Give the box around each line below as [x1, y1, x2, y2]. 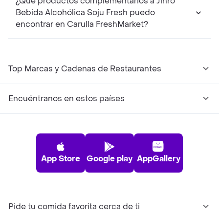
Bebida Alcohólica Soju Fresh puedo [16, 7, 155, 18]
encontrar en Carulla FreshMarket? [16, 19, 148, 30]
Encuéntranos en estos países [8, 93, 125, 104]
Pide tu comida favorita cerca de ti [8, 201, 140, 212]
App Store [41, 153, 80, 164]
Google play [87, 153, 132, 164]
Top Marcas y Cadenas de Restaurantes [8, 64, 161, 74]
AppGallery [136, 153, 180, 164]
